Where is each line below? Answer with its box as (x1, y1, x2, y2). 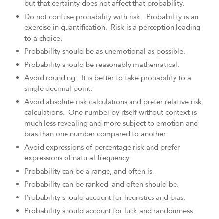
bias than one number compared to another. (24, 129, 167, 139)
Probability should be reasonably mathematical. (24, 60, 179, 70)
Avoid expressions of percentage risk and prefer (24, 142, 180, 153)
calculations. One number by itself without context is (24, 108, 197, 118)
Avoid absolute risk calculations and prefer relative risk (24, 97, 202, 107)
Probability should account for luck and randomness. (24, 206, 195, 216)
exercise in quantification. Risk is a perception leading (24, 22, 200, 33)
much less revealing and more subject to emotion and (24, 118, 198, 129)
